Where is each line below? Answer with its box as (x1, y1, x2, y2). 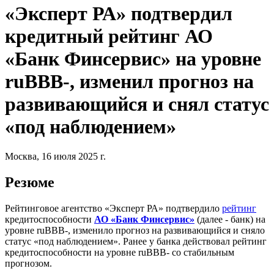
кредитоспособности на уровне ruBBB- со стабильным (5, 247, 234, 258)
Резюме (5, 174, 54, 191)
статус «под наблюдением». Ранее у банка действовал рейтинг (5, 236, 267, 247)
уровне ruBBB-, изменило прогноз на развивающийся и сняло (5, 225, 265, 236)
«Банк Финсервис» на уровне (5, 47, 261, 70)
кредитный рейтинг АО (5, 24, 213, 47)
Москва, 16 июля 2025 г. (5, 151, 106, 162)
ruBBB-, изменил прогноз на (5, 70, 254, 92)
